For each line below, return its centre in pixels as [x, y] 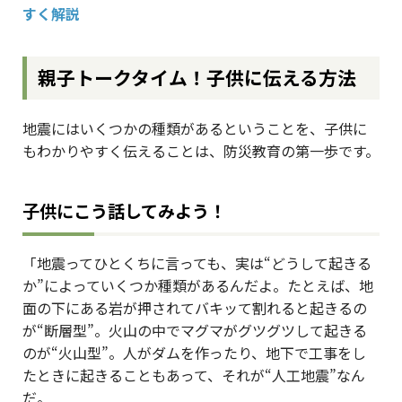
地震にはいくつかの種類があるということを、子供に [195, 128]
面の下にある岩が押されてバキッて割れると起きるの [195, 307]
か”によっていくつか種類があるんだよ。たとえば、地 [198, 285]
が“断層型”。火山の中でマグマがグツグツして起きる [195, 330]
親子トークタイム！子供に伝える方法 [197, 78]
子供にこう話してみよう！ [124, 210]
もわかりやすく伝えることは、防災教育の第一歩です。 [201, 150]
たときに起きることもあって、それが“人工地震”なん [194, 375]
